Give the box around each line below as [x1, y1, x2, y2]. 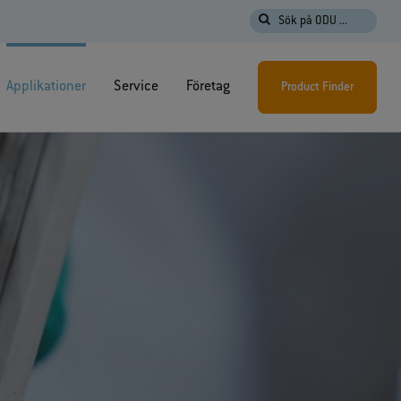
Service [114, 79, 159, 96]
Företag [186, 79, 231, 96]
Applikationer [6, 79, 87, 96]
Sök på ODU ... [278, 14, 348, 29]
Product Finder [281, 81, 354, 95]
